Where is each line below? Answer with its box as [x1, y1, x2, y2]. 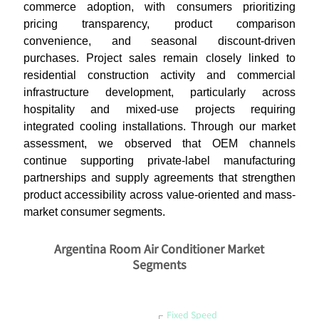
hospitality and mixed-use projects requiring [23, 103, 296, 115]
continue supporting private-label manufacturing [23, 154, 296, 167]
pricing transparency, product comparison [23, 17, 296, 30]
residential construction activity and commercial [23, 68, 296, 81]
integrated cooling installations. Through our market [23, 120, 296, 132]
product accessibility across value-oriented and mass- [23, 188, 296, 201]
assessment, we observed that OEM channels [23, 137, 296, 150]
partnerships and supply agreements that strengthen [23, 171, 296, 184]
